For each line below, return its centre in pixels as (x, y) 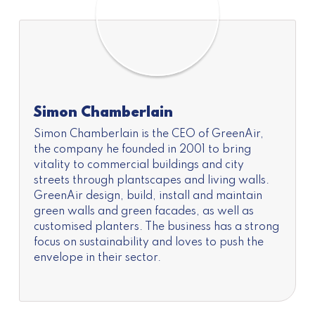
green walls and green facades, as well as (143, 212)
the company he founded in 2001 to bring (142, 150)
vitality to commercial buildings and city (139, 165)
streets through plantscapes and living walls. (151, 181)
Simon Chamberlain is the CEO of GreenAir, (148, 134)
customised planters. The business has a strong (156, 227)
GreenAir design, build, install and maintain (148, 196)
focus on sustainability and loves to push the (148, 243)
